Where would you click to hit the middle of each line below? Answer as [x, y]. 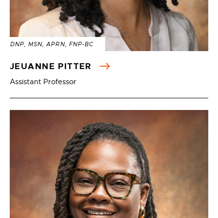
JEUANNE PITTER [53, 66]
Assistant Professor [43, 82]
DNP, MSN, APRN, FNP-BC [52, 44]
